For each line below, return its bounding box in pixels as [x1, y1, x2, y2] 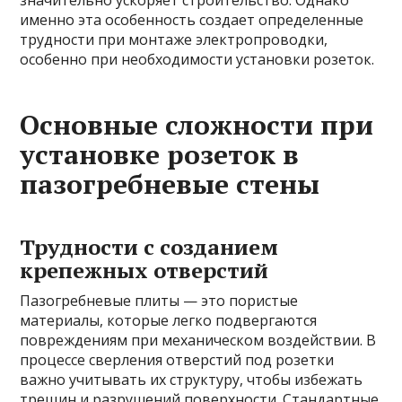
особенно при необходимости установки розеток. [20, 49, 375, 69]
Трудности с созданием [20, 232, 279, 261]
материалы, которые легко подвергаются [20, 310, 318, 330]
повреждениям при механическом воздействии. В [20, 330, 377, 350]
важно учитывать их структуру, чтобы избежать [20, 370, 363, 389]
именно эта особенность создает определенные [20, 10, 364, 30]
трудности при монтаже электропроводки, [20, 30, 328, 49]
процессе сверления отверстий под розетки [20, 350, 335, 370]
